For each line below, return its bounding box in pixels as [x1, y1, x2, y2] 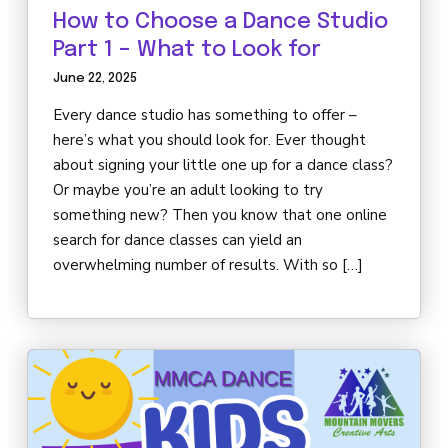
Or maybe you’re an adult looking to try [53, 180, 323, 201]
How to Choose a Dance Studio [53, 11, 388, 34]
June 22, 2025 [53, 72, 137, 86]
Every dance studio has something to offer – [53, 105, 357, 126]
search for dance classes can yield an [53, 230, 302, 251]
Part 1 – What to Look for [53, 39, 321, 62]
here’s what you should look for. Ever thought [53, 130, 366, 151]
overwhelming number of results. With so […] [53, 255, 363, 276]
